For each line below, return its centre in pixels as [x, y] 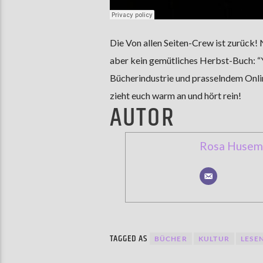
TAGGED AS [129, 239]
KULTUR [214, 239]
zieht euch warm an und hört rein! [175, 96]
